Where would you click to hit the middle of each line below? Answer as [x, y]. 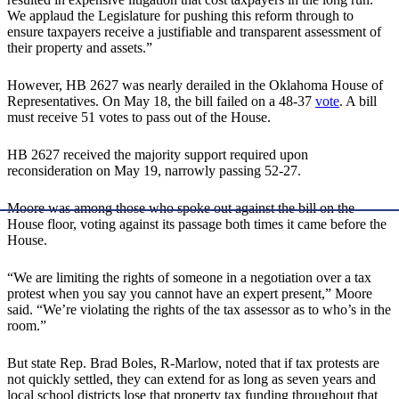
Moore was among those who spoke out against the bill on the [181, 208]
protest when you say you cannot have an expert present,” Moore [190, 294]
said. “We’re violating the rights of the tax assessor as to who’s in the [199, 310]
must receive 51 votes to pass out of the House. [139, 118]
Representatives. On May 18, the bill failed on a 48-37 [161, 102]
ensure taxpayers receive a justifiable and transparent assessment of [194, 32]
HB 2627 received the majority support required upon [158, 155]
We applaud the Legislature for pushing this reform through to [180, 16]
